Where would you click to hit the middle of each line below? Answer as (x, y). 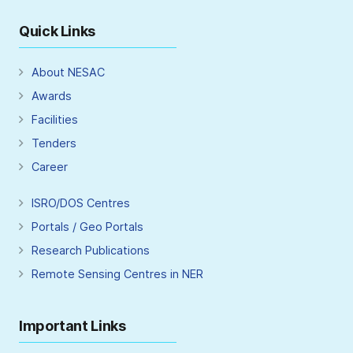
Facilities (55, 120)
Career (50, 167)
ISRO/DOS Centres (81, 203)
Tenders (54, 143)
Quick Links (58, 32)
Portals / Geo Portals (87, 227)
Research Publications (91, 251)
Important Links (72, 326)
